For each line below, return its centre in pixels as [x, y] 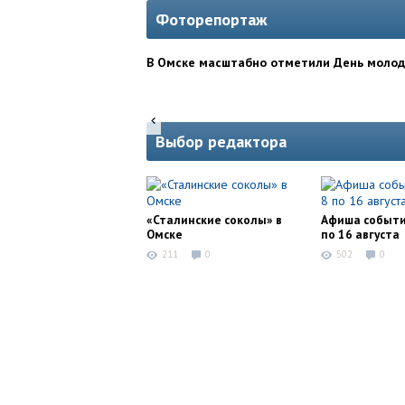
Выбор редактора [221, 142]
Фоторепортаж [212, 20]
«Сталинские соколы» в [214, 220]
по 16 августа [360, 235]
